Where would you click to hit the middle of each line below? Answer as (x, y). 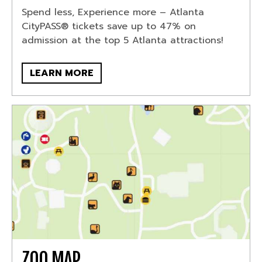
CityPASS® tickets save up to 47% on (109, 27)
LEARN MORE (62, 73)
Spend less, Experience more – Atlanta (113, 13)
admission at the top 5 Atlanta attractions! (123, 41)
